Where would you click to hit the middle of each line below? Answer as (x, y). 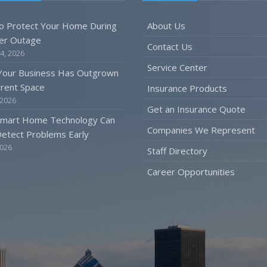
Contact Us (170, 46)
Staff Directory (177, 151)
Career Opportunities (191, 172)
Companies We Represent (201, 130)
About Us (166, 26)
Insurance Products (187, 88)
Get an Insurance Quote (196, 109)
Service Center (177, 67)
